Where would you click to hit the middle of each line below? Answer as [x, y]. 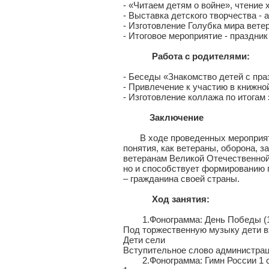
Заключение [177, 117]
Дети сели [144, 240]
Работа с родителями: [200, 56]
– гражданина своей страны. [181, 179]
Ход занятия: [177, 199]
